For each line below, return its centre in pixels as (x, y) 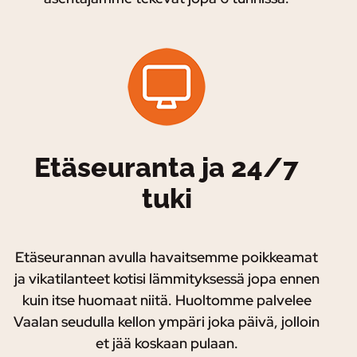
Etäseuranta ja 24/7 (167, 168)
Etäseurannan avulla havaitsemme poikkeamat (167, 257)
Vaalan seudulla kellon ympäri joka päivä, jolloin (167, 322)
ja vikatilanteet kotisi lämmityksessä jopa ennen (167, 279)
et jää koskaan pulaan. (167, 343)
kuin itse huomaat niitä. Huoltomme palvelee (167, 300)
